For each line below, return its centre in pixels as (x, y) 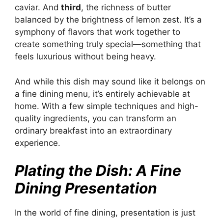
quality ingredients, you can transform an (96, 118)
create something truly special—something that (108, 44)
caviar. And (37, 8)
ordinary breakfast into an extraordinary (93, 130)
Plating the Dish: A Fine (98, 171)
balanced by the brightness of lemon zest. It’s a (108, 20)
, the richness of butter (126, 8)
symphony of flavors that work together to (97, 32)
